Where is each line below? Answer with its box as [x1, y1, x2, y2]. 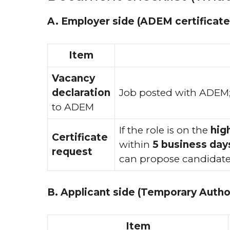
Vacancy [52, 72, 95, 84]
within [119, 138, 152, 150]
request [52, 145, 92, 158]
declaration [52, 86, 110, 99]
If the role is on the [119, 124, 210, 136]
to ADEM [52, 101, 94, 113]
